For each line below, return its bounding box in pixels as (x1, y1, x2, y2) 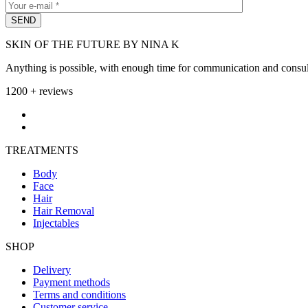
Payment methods (33, 276, 110, 289)
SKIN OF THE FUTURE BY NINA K (5, 38, 179, 51)
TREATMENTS (5, 144, 78, 157)
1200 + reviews (5, 85, 73, 98)
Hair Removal (33, 205, 94, 217)
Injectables (33, 217, 79, 230)
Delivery (33, 264, 71, 276)
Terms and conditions (33, 289, 126, 301)
